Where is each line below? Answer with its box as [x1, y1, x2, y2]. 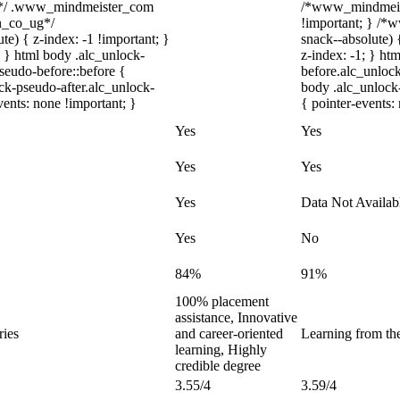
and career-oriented [175, 326, 283, 341]
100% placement [175, 294, 269, 309]
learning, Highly [175, 342, 267, 357]
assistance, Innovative [175, 310, 297, 325]
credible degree [175, 358, 261, 373]
